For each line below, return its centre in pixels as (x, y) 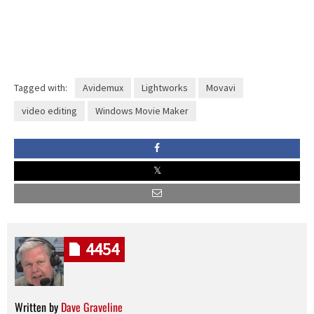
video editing (49, 110)
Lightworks (164, 87)
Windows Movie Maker (142, 110)
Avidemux (103, 87)
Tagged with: (41, 87)
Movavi (220, 87)
